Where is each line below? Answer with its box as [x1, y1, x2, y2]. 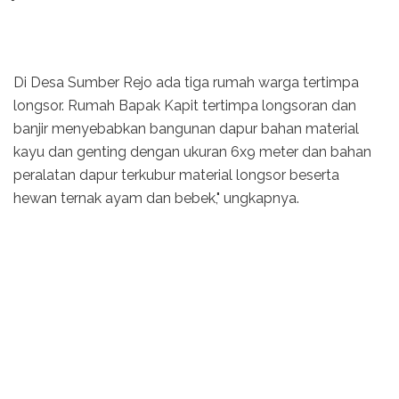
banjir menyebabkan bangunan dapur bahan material [13, 119, 359, 137]
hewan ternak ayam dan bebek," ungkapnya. [13, 189, 299, 207]
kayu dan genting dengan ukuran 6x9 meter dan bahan [13, 142, 371, 160]
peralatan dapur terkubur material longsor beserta [13, 166, 339, 183]
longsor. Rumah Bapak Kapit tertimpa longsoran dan [13, 96, 356, 114]
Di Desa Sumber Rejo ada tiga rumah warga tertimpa [13, 73, 359, 91]
